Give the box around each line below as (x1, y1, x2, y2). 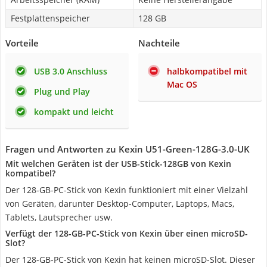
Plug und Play (34, 86, 90, 97)
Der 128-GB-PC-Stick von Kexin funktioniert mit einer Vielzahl (5, 184, 248, 195)
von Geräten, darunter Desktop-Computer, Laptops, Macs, (5, 198, 234, 209)
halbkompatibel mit (167, 66, 247, 77)
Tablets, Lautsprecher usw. (5, 212, 113, 223)
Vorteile (5, 37, 39, 49)
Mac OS (167, 79, 197, 90)
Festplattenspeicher (11, 13, 90, 24)
